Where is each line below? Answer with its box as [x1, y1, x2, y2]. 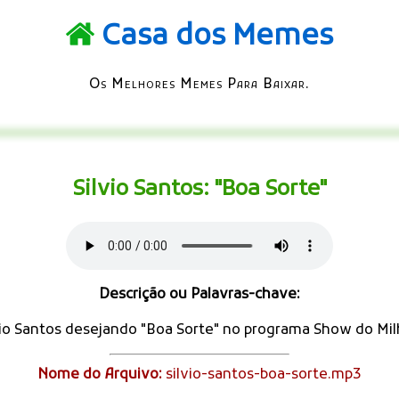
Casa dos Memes [102, 19, 333, 57]
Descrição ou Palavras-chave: [99, 285, 300, 304]
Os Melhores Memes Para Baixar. [89, 75, 310, 94]
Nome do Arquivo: [37, 365, 162, 384]
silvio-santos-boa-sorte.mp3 [162, 365, 362, 384]
